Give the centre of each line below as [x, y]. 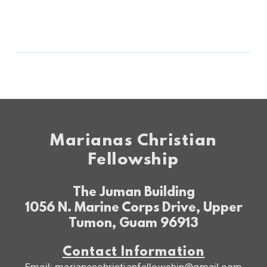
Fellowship [133, 160]
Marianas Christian [133, 141]
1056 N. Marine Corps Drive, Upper [133, 208]
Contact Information [133, 252]
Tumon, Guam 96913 [133, 224]
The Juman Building [133, 193]
